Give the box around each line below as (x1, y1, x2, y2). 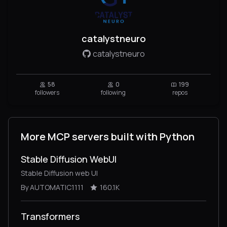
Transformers (21, 210, 80, 222)
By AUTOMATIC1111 (21, 182, 84, 192)
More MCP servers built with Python (21, 130, 195, 143)
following (101, 88, 126, 97)
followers (35, 88, 60, 97)
